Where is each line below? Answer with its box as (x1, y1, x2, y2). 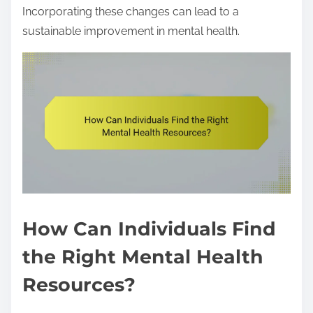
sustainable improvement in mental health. (22, 24, 240, 38)
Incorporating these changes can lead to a (22, 5, 239, 19)
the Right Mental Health (22, 245, 263, 269)
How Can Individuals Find (22, 217, 276, 241)
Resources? (22, 273, 136, 297)
